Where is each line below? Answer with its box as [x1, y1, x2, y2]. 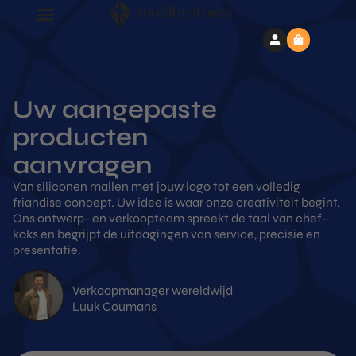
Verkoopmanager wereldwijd [72, 283, 234, 299]
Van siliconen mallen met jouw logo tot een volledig [13, 179, 300, 194]
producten [13, 122, 149, 153]
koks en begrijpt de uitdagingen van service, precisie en [13, 226, 320, 242]
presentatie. [13, 242, 81, 257]
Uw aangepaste [13, 94, 217, 125]
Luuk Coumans [72, 299, 157, 315]
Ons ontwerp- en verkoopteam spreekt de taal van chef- [13, 211, 327, 226]
